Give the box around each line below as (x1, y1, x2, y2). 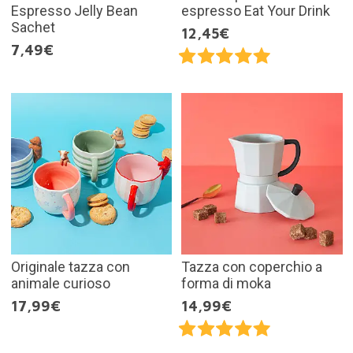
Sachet (10, 19, 55, 36)
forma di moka (181, 274, 271, 292)
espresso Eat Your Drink (181, 2, 330, 20)
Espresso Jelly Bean (10, 2, 138, 20)
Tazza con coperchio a (181, 258, 322, 275)
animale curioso (10, 274, 110, 292)
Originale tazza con (10, 258, 130, 275)
